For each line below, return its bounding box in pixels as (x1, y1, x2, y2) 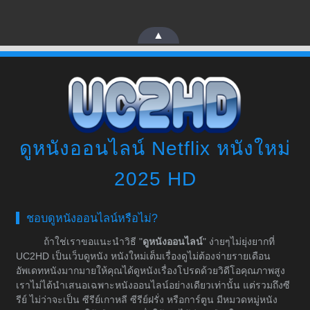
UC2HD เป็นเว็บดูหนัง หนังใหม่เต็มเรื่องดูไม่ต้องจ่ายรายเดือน (16, 250, 271, 262)
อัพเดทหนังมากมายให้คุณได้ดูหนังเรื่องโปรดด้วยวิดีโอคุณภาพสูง (16, 265, 285, 277)
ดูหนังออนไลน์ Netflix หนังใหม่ (19, 138, 291, 160)
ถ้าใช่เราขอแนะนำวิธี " (44, 236, 143, 248)
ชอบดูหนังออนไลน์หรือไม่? (26, 212, 158, 225)
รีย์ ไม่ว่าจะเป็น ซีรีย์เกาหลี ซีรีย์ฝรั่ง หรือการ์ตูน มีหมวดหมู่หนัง (16, 294, 277, 306)
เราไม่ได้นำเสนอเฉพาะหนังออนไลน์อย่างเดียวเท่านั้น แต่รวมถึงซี (16, 280, 290, 291)
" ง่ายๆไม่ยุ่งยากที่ (203, 236, 275, 248)
